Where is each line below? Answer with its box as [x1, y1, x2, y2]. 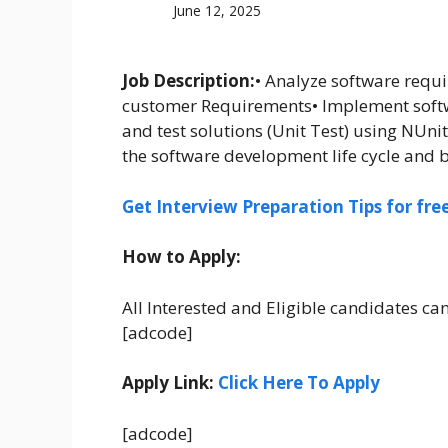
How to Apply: [122, 245, 241, 269]
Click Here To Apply [218, 371, 380, 395]
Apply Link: [122, 371, 218, 395]
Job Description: [122, 69, 255, 93]
